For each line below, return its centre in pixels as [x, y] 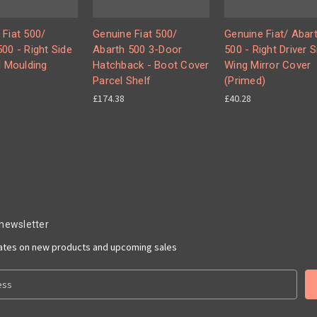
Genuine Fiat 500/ [135, 34]
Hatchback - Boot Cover [151, 65]
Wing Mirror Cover [268, 65]
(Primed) [245, 81]
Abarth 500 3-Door [138, 50]
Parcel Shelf [122, 81]
